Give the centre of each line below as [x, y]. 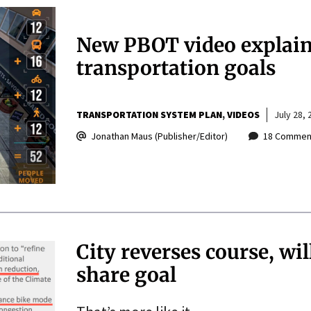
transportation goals [176, 68]
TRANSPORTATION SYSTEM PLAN [149, 114]
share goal [126, 275]
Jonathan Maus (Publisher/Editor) [159, 136]
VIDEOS [243, 114]
